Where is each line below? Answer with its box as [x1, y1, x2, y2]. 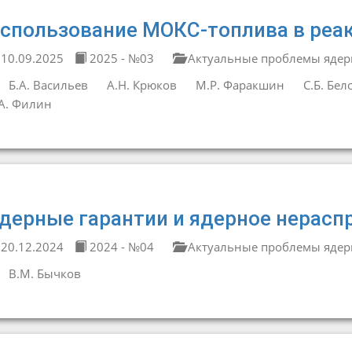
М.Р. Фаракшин [195, 77, 284, 93]
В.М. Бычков [8, 266, 81, 281]
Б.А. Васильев [8, 77, 88, 93]
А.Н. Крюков [106, 77, 177, 93]
